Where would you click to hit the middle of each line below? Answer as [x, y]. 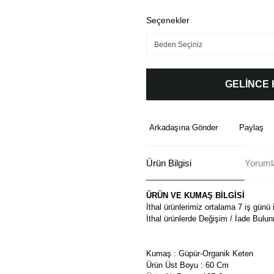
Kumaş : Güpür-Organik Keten [200, 254]
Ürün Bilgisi [169, 163]
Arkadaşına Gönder [183, 128]
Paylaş [251, 128]
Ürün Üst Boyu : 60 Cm [187, 265]
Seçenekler [168, 20]
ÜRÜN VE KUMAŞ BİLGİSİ [195, 195]
